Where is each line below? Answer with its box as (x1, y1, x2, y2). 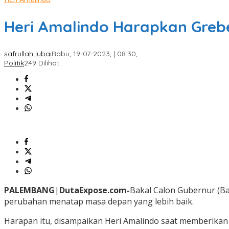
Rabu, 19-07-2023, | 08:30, (52, 49, 138, 59)
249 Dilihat (24, 58, 59, 68)
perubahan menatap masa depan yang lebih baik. (4, 196, 194, 208)
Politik (4, 58, 24, 68)
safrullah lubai (4, 49, 52, 59)
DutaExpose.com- (59, 185, 130, 196)
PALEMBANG (4, 185, 55, 196)
